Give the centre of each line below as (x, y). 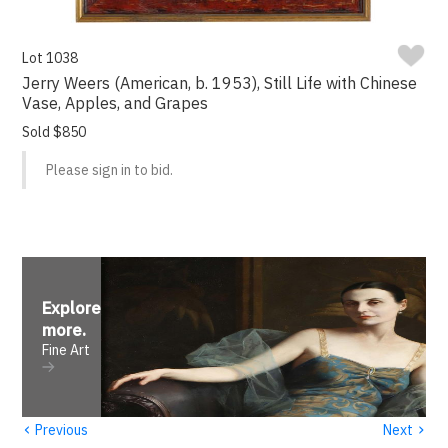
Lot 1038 (50, 58)
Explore (72, 308)
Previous (60, 429)
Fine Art (66, 350)
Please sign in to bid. (110, 170)
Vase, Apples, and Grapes (115, 103)
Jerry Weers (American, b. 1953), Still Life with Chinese (220, 83)
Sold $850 (54, 132)
